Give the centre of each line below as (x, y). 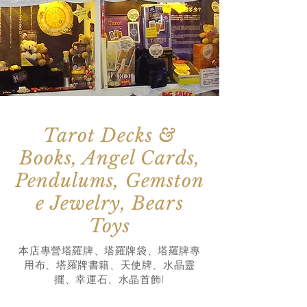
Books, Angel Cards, (110, 158)
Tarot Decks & (110, 136)
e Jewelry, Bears (110, 204)
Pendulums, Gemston (110, 181)
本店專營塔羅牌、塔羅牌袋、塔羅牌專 (110, 251)
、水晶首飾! (136, 280)
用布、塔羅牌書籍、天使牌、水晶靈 (110, 266)
